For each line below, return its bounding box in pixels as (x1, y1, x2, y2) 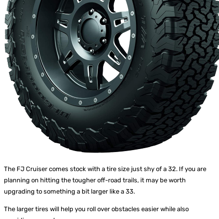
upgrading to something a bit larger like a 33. (4, 188, 135, 196)
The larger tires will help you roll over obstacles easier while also (4, 205, 189, 213)
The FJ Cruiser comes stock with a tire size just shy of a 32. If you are (4, 165, 206, 173)
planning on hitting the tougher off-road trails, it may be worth (4, 176, 186, 184)
